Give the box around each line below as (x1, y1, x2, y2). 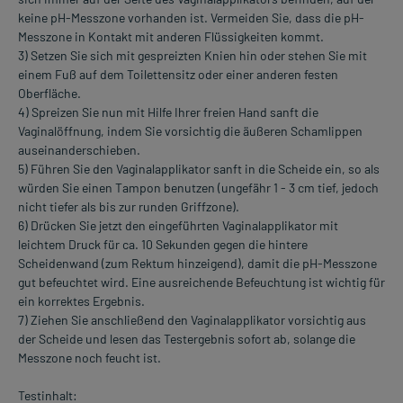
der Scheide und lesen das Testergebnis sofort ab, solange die (18, 331, 355, 347)
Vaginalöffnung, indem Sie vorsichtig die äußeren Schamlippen (18, 123, 363, 139)
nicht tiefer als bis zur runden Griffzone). (18, 199, 239, 215)
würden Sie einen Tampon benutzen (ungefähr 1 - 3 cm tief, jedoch (18, 180, 379, 196)
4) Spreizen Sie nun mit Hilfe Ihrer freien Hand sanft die (18, 104, 318, 121)
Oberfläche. (18, 85, 81, 102)
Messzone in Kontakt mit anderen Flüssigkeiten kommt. (18, 29, 324, 45)
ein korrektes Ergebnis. (18, 293, 145, 309)
